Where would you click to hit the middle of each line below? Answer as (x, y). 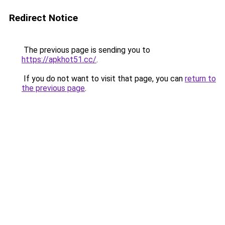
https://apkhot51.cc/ (59, 60)
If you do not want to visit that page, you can (103, 79)
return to (200, 79)
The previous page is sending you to (86, 50)
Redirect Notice (43, 18)
